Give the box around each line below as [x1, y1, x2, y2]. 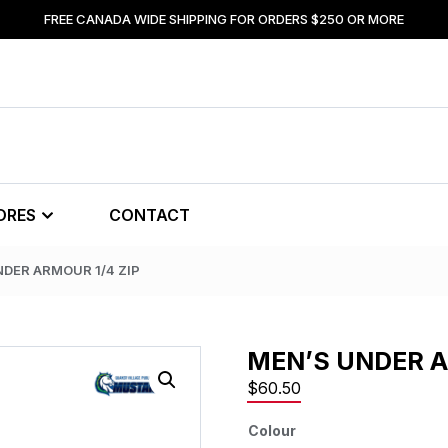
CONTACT [109, 205, 190, 225]
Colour [247, 422, 296, 439]
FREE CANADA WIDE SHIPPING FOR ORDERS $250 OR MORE [44, 11, 404, 27]
